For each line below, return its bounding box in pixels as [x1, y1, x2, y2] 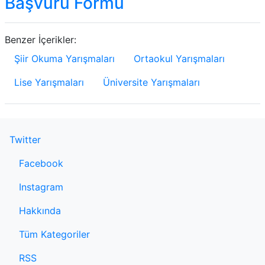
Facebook [19, 157, 63, 169]
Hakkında [19, 205, 61, 216]
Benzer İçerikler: [5, 34, 76, 46]
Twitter [9, 134, 41, 146]
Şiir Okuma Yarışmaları [14, 53, 115, 64]
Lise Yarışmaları [14, 76, 84, 88]
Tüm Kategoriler [19, 228, 90, 240]
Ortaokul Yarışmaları [134, 53, 225, 64]
